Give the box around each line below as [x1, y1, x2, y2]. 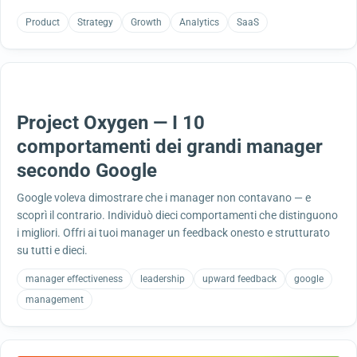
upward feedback [202, 273, 277, 284]
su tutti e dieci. [17, 244, 88, 257]
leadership [140, 273, 185, 284]
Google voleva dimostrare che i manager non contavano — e [17, 191, 311, 204]
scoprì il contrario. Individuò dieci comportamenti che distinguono [17, 209, 338, 222]
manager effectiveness [25, 273, 123, 284]
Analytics [179, 17, 219, 28]
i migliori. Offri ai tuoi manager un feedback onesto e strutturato [17, 226, 330, 239]
